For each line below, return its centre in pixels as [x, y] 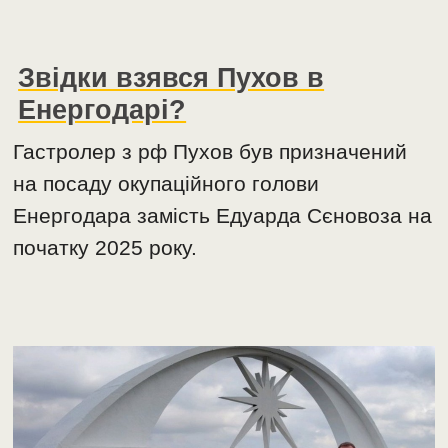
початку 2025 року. [105, 247]
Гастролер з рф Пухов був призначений [210, 151]
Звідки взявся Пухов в [171, 77]
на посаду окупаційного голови [166, 183]
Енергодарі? [102, 109]
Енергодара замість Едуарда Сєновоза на [223, 215]
